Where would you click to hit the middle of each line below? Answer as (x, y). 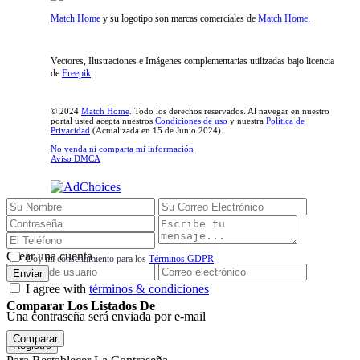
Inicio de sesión (49, 240)
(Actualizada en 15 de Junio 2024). (157, 130)
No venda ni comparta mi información (122, 148)
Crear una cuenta (49, 256)
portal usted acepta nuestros (103, 120)
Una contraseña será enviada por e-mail (106, 316)
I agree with (57, 288)
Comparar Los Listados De (81, 305)
